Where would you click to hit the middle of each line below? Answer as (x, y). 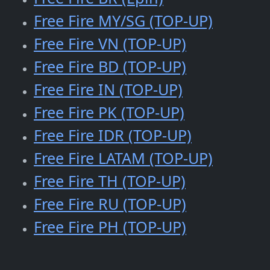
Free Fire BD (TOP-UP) (110, 67)
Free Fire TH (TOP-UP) (110, 181)
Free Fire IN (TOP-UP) (108, 89)
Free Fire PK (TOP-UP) (109, 112)
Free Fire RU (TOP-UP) (110, 204)
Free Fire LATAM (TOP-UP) (123, 158)
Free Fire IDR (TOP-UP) (113, 135)
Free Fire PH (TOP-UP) (110, 227)
